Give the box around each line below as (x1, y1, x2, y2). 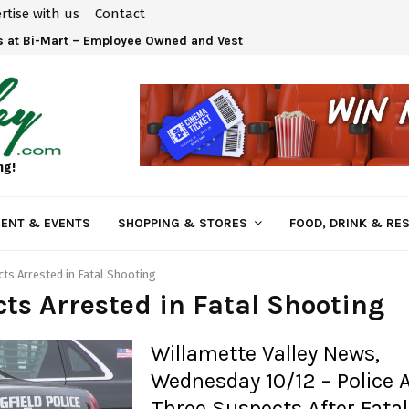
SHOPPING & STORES (118, 215, 247, 231)
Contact (95, 5, 145, 22)
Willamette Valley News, (150, 340, 380, 366)
